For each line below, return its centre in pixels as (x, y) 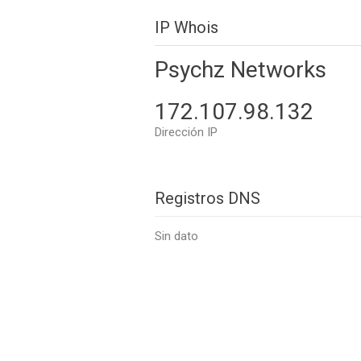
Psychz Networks (241, 70)
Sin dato (176, 236)
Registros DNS (207, 198)
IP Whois (187, 27)
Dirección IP (186, 132)
